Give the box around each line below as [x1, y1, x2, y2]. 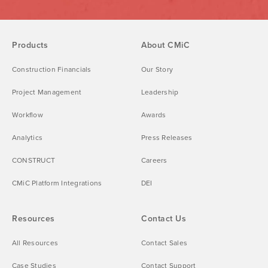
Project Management [12, 86, 82, 98]
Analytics [12, 132, 43, 143]
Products [12, 38, 48, 51]
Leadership [141, 86, 179, 98]
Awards [141, 109, 166, 120]
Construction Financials [12, 63, 92, 75]
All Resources [12, 237, 59, 248]
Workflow [12, 109, 43, 120]
